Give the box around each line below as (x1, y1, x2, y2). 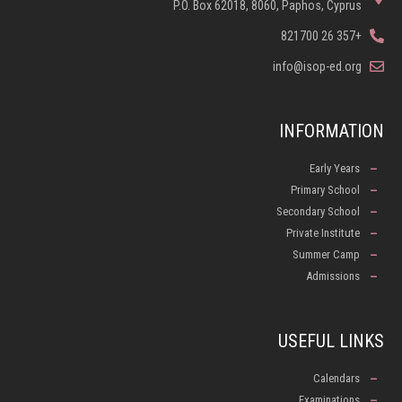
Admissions (306, 268, 360, 283)
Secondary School (276, 204, 360, 218)
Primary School (291, 182, 360, 197)
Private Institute (286, 225, 360, 240)
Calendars (313, 371, 360, 385)
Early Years (310, 161, 360, 175)
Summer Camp (293, 247, 360, 261)
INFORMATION (279, 119, 384, 142)
